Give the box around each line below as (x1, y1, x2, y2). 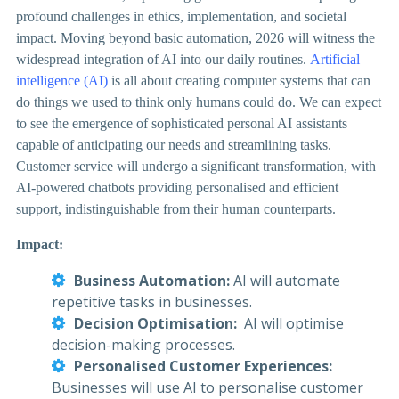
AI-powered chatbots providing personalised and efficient (16, 179, 338, 195)
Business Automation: (74, 270, 230, 290)
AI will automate (230, 270, 340, 290)
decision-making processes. (52, 334, 235, 354)
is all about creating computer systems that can (108, 72, 370, 88)
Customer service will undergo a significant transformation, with (16, 158, 376, 174)
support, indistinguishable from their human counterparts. (16, 200, 336, 216)
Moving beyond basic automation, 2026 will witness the (57, 29, 375, 45)
